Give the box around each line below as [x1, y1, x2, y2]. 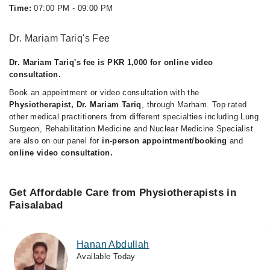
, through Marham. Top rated [141, 100, 247, 109]
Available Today [77, 252, 136, 261]
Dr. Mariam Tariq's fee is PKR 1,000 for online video [9, 58, 213, 67]
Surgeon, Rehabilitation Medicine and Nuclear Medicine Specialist [9, 124, 253, 133]
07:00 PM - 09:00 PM [31, 4, 113, 13]
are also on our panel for [9, 136, 102, 145]
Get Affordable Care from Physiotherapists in [9, 187, 237, 198]
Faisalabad [9, 199, 63, 211]
